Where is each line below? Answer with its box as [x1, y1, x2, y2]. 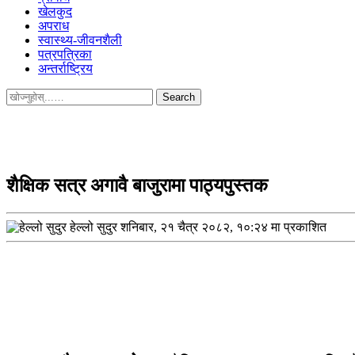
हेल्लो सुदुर [67, 219, 117, 234]
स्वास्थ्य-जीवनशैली [38, 33, 122, 47]
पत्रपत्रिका [38, 48, 92, 61]
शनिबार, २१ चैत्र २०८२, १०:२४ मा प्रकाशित [120, 219, 326, 234]
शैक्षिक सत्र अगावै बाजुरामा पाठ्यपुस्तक [6, 174, 268, 196]
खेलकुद [38, 5, 72, 18]
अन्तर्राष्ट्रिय [38, 62, 93, 75]
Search [6, 88, 40, 101]
